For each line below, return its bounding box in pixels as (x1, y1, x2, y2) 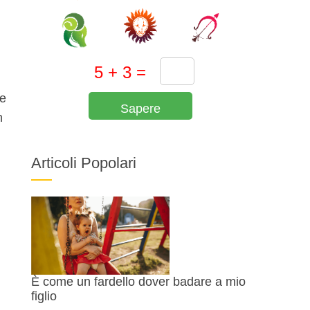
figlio (31, 289, 57, 303)
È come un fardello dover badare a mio (31, 274, 246, 289)
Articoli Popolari (31, 154, 137, 172)
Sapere (120, 102, 161, 116)
